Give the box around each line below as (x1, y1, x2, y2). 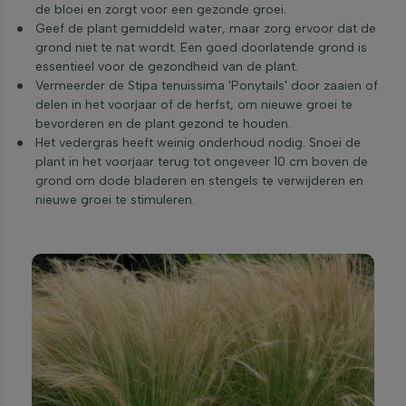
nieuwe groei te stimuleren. (35, 192, 195, 208)
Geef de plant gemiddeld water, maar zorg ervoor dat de (35, 21, 376, 37)
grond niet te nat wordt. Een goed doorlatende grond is (35, 40, 367, 56)
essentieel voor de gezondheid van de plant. (35, 59, 298, 75)
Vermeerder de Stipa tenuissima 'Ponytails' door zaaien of (35, 78, 378, 94)
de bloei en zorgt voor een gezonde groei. (35, 2, 286, 18)
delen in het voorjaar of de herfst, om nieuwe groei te (35, 97, 353, 113)
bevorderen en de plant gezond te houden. (35, 116, 291, 132)
